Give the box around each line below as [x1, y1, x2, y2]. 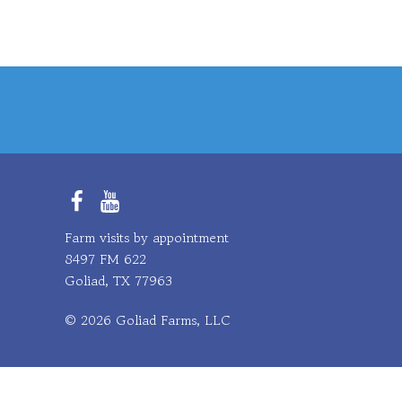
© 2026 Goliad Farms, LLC [65, 310, 230, 330]
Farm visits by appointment [65, 228, 229, 248]
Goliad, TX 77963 [65, 271, 172, 291]
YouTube [109, 201, 160, 221]
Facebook [75, 201, 134, 221]
